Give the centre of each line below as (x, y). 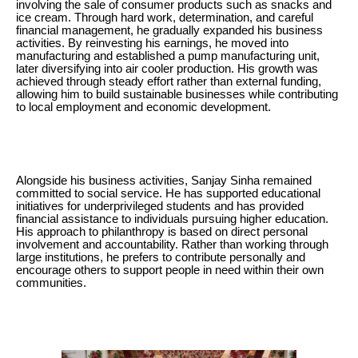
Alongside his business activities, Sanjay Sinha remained (164, 180)
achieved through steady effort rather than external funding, (169, 81)
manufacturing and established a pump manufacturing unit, (168, 56)
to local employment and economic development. (143, 107)
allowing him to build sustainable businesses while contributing (177, 94)
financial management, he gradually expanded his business (169, 30)
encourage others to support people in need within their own (170, 270)
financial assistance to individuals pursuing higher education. (172, 219)
